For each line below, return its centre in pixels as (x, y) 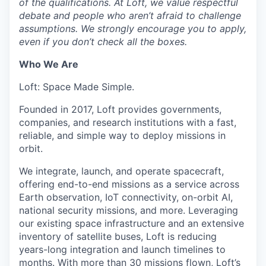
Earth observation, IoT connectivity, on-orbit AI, (126, 197)
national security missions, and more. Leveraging (129, 210)
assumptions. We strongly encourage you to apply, (133, 28)
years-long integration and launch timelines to (122, 249)
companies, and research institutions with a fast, (128, 122)
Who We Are (49, 64)
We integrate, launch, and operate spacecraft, (121, 171)
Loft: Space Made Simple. (77, 86)
